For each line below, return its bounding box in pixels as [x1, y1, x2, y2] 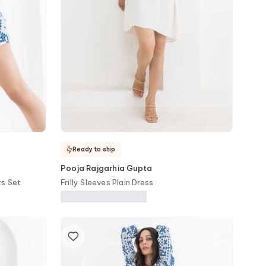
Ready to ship [72, 145, 115, 153]
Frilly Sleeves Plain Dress [61, 178, 154, 187]
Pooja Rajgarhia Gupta [61, 163, 153, 173]
